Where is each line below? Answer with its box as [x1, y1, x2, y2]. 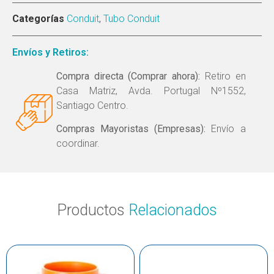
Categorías [12, 13, 64, 25]
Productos [57, 201, 128, 219]
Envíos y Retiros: [12, 46, 89, 59]
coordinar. [56, 138, 100, 150]
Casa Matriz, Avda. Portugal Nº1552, [56, 84, 246, 97]
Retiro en [200, 70, 246, 82]
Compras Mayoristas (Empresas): [56, 123, 206, 135]
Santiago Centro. [56, 99, 128, 111]
